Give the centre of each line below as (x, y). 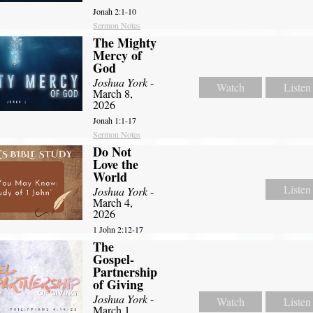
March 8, (113, 93)
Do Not (112, 151)
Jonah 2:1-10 (115, 11)
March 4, (113, 202)
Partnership (125, 271)
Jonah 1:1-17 (115, 120)
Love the (116, 164)
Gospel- (114, 259)
